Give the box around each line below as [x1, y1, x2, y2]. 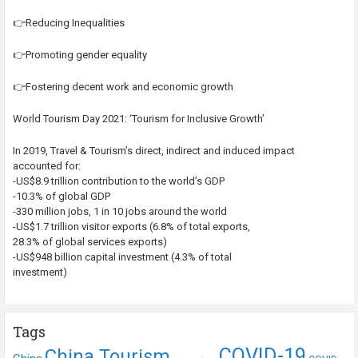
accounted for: [13, 159, 81, 172]
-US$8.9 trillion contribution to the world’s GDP [13, 174, 225, 187]
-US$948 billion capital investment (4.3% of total [13, 250, 232, 263]
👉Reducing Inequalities [13, 17, 125, 30]
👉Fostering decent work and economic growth [13, 80, 233, 93]
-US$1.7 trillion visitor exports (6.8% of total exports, [13, 220, 250, 233]
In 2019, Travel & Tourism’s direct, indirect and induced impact [13, 144, 295, 157]
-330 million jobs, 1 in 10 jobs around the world [13, 205, 227, 217]
